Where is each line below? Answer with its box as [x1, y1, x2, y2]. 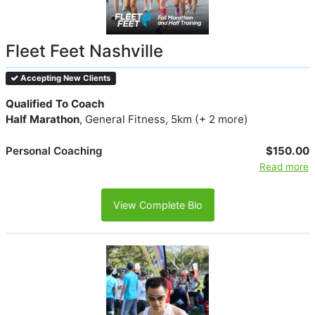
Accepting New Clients [18, 72, 111, 83]
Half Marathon [6, 112, 79, 126]
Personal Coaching [6, 143, 103, 157]
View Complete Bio [112, 198, 202, 211]
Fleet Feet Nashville [6, 40, 163, 61]
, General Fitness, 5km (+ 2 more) [79, 112, 248, 126]
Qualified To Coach [6, 96, 104, 110]
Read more [259, 160, 309, 172]
